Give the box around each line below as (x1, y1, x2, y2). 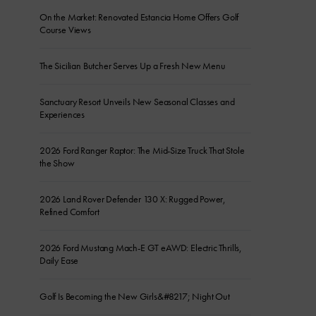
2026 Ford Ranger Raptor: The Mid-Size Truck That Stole (39, 144, 245, 157)
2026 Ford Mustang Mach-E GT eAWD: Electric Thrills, (39, 241, 243, 255)
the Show (39, 157, 75, 170)
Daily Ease (39, 254, 79, 267)
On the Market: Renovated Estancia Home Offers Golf (39, 11, 239, 24)
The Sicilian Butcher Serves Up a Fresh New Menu (39, 59, 228, 73)
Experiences (39, 108, 85, 121)
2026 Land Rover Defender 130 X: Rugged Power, (39, 193, 226, 206)
